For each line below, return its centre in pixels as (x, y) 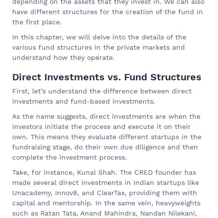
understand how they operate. (64, 57)
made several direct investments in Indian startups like (106, 182)
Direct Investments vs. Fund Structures (107, 77)
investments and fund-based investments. (84, 101)
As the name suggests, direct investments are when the (106, 116)
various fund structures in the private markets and (99, 47)
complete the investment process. (70, 157)
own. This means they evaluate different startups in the (107, 136)
